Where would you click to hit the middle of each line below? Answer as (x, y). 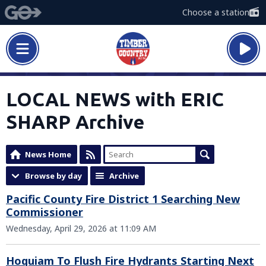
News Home (48, 154)
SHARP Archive (75, 122)
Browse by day (53, 176)
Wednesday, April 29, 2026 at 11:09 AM (81, 228)
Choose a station (216, 12)
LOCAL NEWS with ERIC (115, 99)
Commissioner (45, 212)
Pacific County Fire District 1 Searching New (123, 199)
